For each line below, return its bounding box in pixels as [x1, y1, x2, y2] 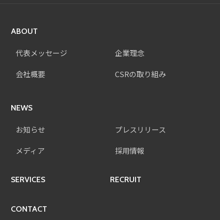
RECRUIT [110, 175, 141, 185]
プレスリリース [115, 124, 166, 135]
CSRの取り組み [115, 69, 166, 80]
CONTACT [11, 204, 48, 214]
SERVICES [11, 175, 46, 185]
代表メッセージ [16, 48, 68, 58]
